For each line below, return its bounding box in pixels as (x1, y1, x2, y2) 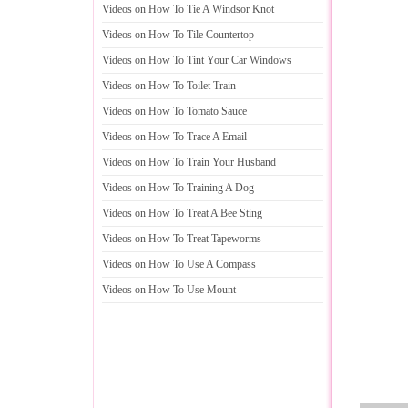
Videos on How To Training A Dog (102, 181, 254, 194)
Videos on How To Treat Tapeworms (102, 232, 261, 245)
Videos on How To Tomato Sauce (102, 105, 247, 117)
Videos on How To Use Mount (102, 283, 236, 296)
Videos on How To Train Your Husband (102, 156, 276, 168)
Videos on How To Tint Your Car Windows (102, 54, 291, 66)
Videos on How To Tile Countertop (102, 28, 254, 41)
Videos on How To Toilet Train (102, 79, 236, 92)
